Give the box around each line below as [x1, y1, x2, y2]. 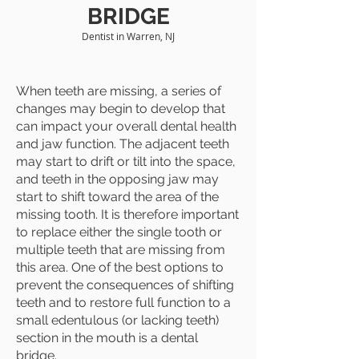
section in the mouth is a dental [16, 330, 198, 345]
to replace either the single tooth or [16, 224, 222, 240]
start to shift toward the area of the [16, 189, 219, 204]
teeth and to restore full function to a [16, 295, 231, 310]
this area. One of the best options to [16, 260, 224, 275]
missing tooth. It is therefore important [16, 207, 239, 222]
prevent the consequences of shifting [16, 277, 234, 292]
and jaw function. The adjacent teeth [16, 136, 229, 151]
